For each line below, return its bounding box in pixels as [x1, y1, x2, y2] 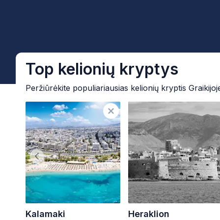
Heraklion [128, 209, 170, 219]
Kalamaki [26, 209, 65, 219]
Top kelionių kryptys [26, 59, 178, 79]
